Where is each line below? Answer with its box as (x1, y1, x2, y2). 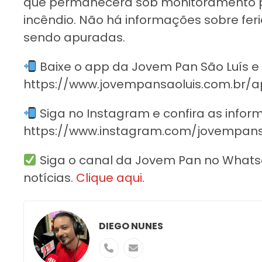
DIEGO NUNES (99, 219, 163, 233)
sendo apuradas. (23, 29, 125, 46)
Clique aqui (76, 169, 142, 186)
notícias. (23, 169, 76, 186)
